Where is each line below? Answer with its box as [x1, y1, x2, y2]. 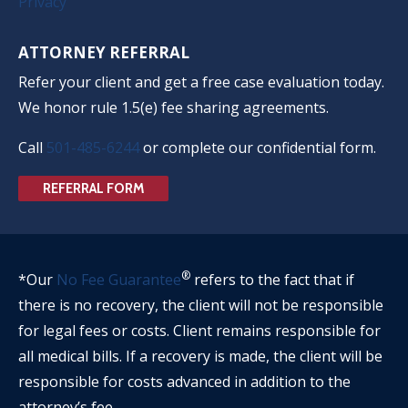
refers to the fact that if [190, 269, 354, 290]
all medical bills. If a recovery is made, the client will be [18, 345, 382, 366]
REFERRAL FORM [42, 179, 145, 197]
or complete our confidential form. [139, 137, 376, 158]
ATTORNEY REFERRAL [18, 41, 189, 63]
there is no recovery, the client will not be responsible [18, 294, 383, 315]
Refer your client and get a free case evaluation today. [18, 71, 384, 92]
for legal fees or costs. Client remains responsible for [18, 320, 381, 341]
